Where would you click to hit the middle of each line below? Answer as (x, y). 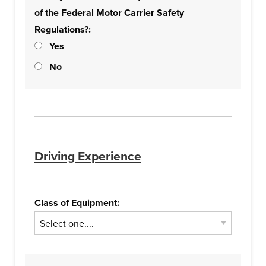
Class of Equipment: (77, 203)
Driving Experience (88, 156)
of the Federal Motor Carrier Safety (109, 13)
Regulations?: (63, 30)
